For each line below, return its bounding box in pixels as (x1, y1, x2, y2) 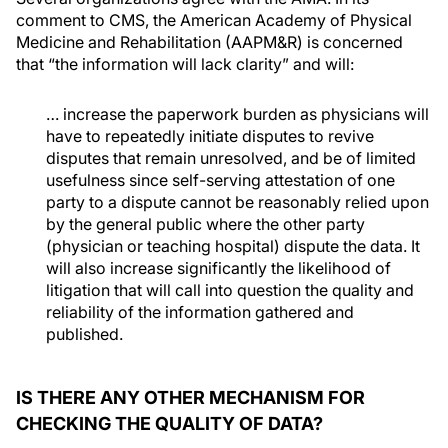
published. (46, 324, 123, 344)
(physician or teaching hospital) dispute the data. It (46, 236, 420, 256)
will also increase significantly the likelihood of (46, 258, 391, 278)
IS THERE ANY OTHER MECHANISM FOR (16, 387, 365, 408)
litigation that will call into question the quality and (46, 280, 414, 300)
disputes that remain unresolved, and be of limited (46, 148, 416, 168)
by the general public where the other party (46, 214, 365, 234)
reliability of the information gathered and (46, 302, 354, 322)
